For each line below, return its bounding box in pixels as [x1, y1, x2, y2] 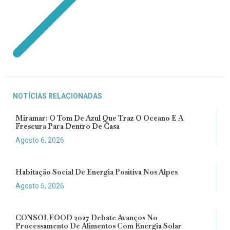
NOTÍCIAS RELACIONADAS [13, 92, 102, 101]
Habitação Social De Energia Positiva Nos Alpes [15, 167, 178, 177]
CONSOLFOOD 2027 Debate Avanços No [15, 213, 158, 223]
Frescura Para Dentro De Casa [15, 122, 120, 131]
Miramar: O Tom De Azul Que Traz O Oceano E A [15, 113, 183, 123]
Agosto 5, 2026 [15, 182, 64, 190]
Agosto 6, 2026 [15, 136, 64, 145]
